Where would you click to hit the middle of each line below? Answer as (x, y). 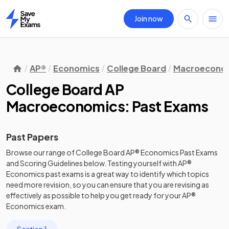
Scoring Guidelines (51, 163)
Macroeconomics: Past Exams (107, 106)
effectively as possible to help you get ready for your (94, 195)
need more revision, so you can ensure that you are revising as (108, 185)
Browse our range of (41, 152)
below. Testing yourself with (130, 163)
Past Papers (32, 137)
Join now (149, 18)
